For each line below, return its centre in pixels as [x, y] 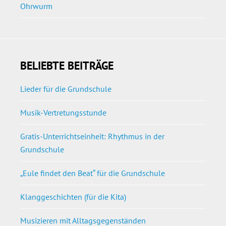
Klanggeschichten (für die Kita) [73, 196]
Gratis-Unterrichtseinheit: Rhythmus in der [92, 136]
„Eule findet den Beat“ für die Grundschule [93, 173]
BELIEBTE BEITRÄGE [67, 65]
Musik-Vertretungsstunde [63, 112]
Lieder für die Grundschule [66, 89]
